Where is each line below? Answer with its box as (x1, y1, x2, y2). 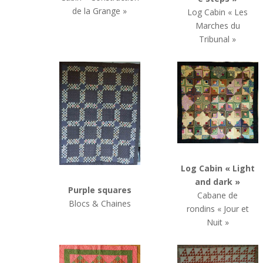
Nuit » (206, 216, 229, 228)
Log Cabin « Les (187, 6, 248, 18)
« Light (224, 162, 255, 174)
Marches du (195, 20, 240, 32)
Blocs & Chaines (68, 197, 131, 209)
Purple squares (68, 184, 131, 195)
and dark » (195, 176, 241, 187)
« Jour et (217, 203, 249, 214)
